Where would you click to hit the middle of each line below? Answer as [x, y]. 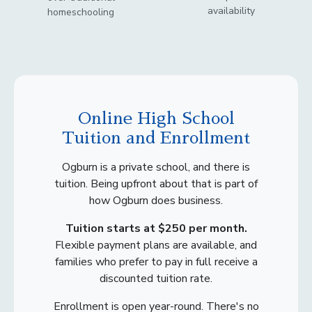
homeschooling [81, 12]
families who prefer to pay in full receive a [156, 262]
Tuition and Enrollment [156, 138]
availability [231, 10]
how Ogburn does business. [156, 200]
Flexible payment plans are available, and [156, 245]
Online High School [156, 118]
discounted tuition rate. [156, 278]
